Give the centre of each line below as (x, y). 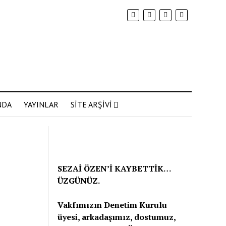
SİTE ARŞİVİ (91, 104)
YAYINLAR (41, 104)
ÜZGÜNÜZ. (79, 181)
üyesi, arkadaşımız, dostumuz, (117, 217)
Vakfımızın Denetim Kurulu (112, 205)
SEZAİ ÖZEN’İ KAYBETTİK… (115, 168)
